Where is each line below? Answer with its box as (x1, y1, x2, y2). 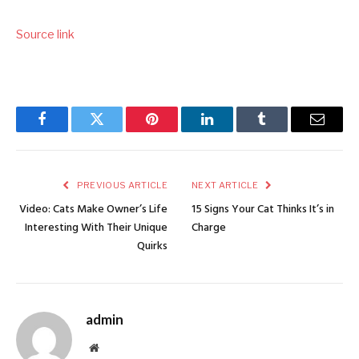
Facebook (40, 123, 97, 139)
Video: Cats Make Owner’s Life (19, 200, 167, 219)
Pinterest (151, 123, 202, 139)
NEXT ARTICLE (192, 179, 260, 191)
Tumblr (260, 123, 304, 139)
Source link (16, 26, 75, 42)
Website (98, 341, 134, 353)
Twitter (95, 123, 138, 139)
